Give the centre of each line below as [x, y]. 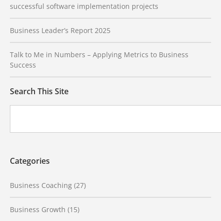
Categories [30, 161]
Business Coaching [41, 185]
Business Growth [38, 209]
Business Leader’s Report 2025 [60, 30]
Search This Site [39, 91]
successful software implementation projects [84, 6]
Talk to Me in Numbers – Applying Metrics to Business [99, 54]
